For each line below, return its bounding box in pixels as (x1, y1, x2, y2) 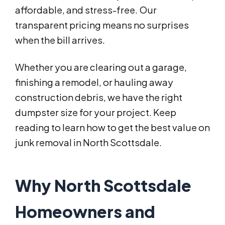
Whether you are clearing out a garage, (15, 61, 187, 73)
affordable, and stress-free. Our (15, 4, 157, 16)
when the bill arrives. (15, 34, 105, 46)
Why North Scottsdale (15, 175, 191, 196)
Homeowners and (15, 201, 155, 222)
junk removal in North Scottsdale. (15, 137, 162, 149)
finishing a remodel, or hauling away (15, 76, 173, 88)
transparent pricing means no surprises (15, 19, 189, 31)
